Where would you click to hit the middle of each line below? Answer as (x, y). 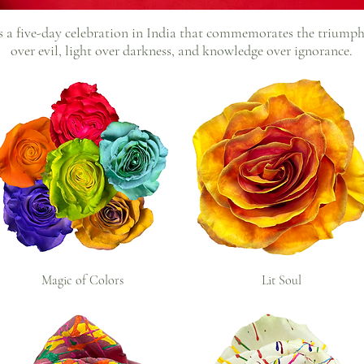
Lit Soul (281, 280)
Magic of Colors (83, 280)
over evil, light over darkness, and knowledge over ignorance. (182, 50)
